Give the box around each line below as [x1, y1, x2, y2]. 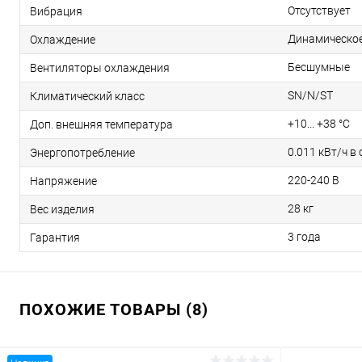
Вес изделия [30, 202, 95, 216]
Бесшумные [288, 61, 350, 74]
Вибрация [30, 4, 82, 18]
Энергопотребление [30, 145, 135, 159]
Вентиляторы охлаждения [30, 61, 170, 74]
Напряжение [30, 174, 97, 187]
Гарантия [30, 230, 80, 244]
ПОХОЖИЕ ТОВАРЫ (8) [19, 300, 208, 319]
